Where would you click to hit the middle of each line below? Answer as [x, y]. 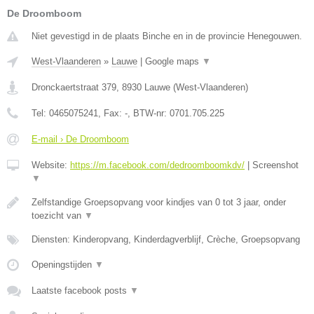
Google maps [173, 61]
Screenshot [275, 165]
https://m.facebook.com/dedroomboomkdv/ [157, 165]
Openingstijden [63, 265]
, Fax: [111, 113]
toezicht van [58, 216]
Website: [51, 165]
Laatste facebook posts [81, 291]
